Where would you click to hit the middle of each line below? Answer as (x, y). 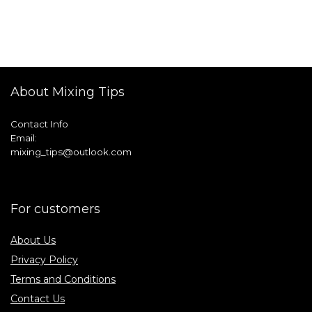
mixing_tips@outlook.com (71, 151)
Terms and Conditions (63, 279)
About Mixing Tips (68, 92)
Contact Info (39, 124)
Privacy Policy (44, 259)
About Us (33, 240)
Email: (24, 138)
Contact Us (38, 298)
